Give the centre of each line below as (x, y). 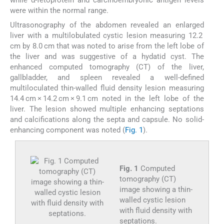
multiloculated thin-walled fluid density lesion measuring (107, 88)
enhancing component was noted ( (67, 130)
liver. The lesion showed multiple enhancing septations (107, 109)
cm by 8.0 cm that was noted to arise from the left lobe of (107, 46)
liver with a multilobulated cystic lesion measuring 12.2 (107, 35)
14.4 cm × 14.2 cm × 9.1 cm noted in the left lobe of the (107, 98)
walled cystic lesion (152, 200)
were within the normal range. (59, 11)
